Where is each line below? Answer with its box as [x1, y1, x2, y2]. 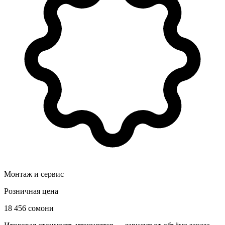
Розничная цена [4, 186, 58, 195]
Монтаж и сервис [4, 169, 64, 178]
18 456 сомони [4, 203, 54, 212]
